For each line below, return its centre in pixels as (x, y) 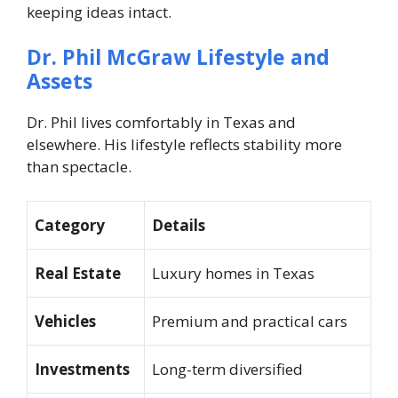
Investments (82, 369)
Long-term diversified (227, 369)
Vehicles (65, 321)
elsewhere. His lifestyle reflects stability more (184, 145)
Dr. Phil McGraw (111, 57)
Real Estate (78, 273)
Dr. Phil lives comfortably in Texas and (161, 123)
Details (179, 225)
